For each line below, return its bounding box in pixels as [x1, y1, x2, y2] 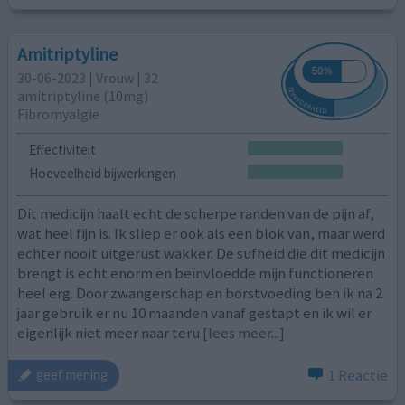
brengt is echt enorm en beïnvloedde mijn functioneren [17, 263, 374, 284]
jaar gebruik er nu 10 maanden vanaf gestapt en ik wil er [17, 303, 372, 324]
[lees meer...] [202, 323, 286, 344]
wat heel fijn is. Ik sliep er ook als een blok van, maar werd [17, 223, 386, 244]
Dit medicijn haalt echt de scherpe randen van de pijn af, [17, 203, 375, 224]
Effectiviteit [28, 141, 96, 159]
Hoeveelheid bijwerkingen [28, 164, 176, 182]
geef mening [36, 366, 108, 384]
